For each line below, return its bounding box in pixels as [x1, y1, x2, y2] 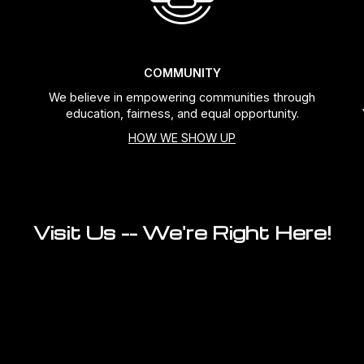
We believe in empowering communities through [49, 89, 315, 104]
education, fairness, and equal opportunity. [65, 106, 299, 120]
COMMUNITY [143, 65, 221, 80]
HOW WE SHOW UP [128, 130, 236, 145]
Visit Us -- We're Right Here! [32, 219, 331, 245]
